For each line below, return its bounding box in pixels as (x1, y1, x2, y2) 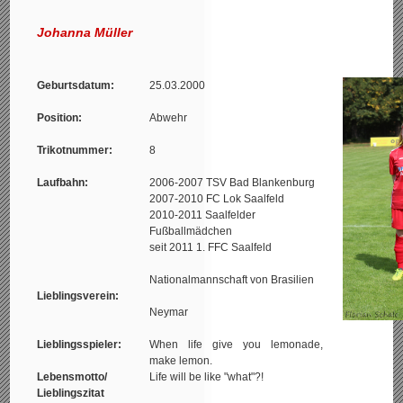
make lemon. (149, 354, 213, 367)
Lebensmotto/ (37, 371, 108, 383)
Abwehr (149, 112, 188, 124)
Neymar (149, 306, 189, 318)
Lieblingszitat (37, 387, 105, 399)
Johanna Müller (37, 25, 133, 40)
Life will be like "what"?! (149, 371, 264, 383)
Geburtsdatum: (37, 79, 115, 92)
